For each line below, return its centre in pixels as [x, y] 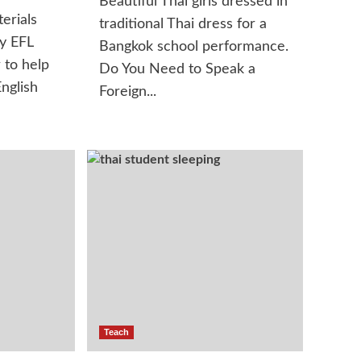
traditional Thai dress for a [183, 24]
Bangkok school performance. [194, 47]
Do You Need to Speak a [178, 69]
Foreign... [128, 92]
